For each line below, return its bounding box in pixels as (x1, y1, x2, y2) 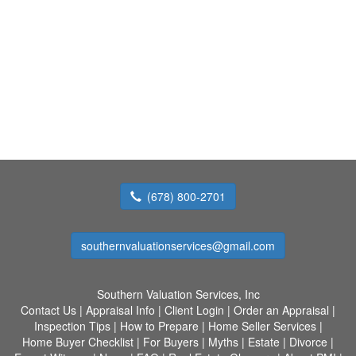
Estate (248, 333, 280, 350)
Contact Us (21, 301, 76, 318)
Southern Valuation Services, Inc (96, 285, 260, 302)
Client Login (164, 301, 224, 318)
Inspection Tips (33, 317, 110, 334)
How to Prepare (119, 317, 199, 334)
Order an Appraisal (234, 301, 329, 318)
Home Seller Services (207, 317, 316, 334)
